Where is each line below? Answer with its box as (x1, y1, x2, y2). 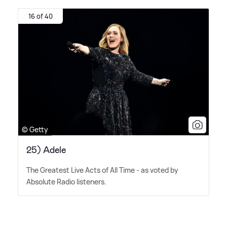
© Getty (22, 124, 48, 134)
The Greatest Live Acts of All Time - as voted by (26, 165, 178, 175)
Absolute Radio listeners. (26, 176, 106, 186)
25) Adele (26, 143, 66, 156)
